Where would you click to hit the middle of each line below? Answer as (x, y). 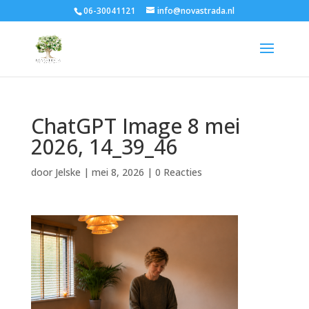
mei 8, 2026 (118, 172)
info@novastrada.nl (196, 11)
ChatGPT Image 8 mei (135, 126)
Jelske (68, 172)
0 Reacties (178, 172)
